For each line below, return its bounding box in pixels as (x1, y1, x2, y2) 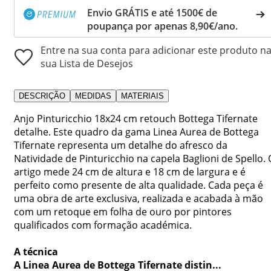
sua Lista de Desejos (41, 56, 133, 70)
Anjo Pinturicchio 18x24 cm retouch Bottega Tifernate (14, 111, 258, 125)
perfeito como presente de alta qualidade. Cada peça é (14, 178, 263, 192)
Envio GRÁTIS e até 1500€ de (87, 5, 217, 19)
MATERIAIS (121, 91, 164, 100)
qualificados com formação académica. (14, 218, 192, 232)
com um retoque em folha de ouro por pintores (14, 204, 232, 218)
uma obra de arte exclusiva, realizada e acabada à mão (14, 191, 263, 205)
